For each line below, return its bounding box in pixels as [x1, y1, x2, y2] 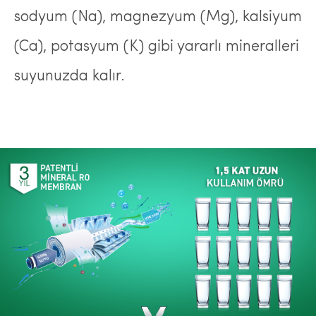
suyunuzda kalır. [14, 68, 125, 85]
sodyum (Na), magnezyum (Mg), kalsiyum [14, 9, 302, 25]
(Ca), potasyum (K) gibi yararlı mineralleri [14, 39, 299, 55]
